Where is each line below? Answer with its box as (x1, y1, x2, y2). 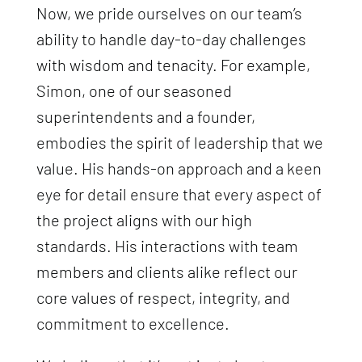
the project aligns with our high (36, 209, 252, 229)
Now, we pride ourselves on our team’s (36, 2, 302, 23)
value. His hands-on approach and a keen (36, 158, 322, 178)
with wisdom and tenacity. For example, (36, 54, 310, 74)
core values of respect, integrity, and (36, 287, 290, 307)
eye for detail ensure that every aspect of (36, 183, 322, 204)
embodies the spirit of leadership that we (36, 132, 323, 152)
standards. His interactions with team (36, 235, 298, 255)
